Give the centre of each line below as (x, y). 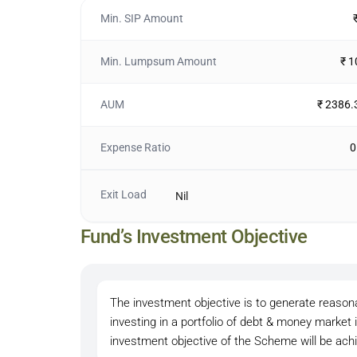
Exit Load (123, 194)
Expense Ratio (135, 147)
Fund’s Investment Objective (194, 237)
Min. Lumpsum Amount (158, 61)
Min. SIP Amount (141, 18)
